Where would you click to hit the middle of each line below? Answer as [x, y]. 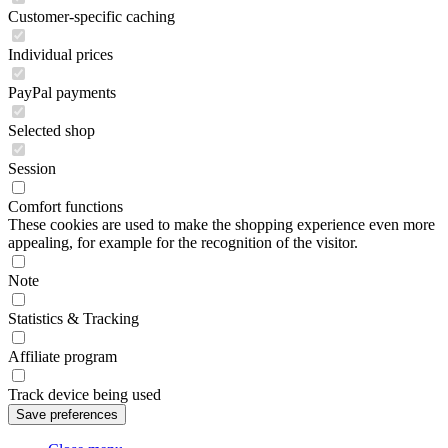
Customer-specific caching [91, 16]
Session [32, 168]
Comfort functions [65, 206]
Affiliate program [62, 356]
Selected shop [51, 130]
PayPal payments [62, 92]
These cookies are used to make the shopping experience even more [221, 224]
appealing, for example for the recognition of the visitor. [183, 242]
